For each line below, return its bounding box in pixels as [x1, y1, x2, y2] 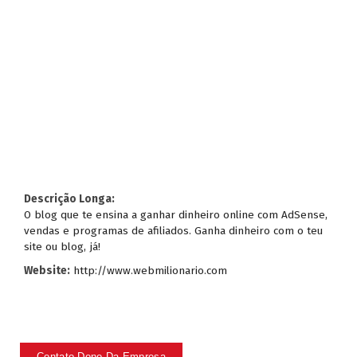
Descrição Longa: [24, 192, 115, 206]
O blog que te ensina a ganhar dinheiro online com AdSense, [24, 208, 328, 222]
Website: [24, 264, 70, 278]
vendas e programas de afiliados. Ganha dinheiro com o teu [24, 224, 323, 238]
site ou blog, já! [24, 240, 100, 254]
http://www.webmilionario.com [73, 264, 227, 278]
